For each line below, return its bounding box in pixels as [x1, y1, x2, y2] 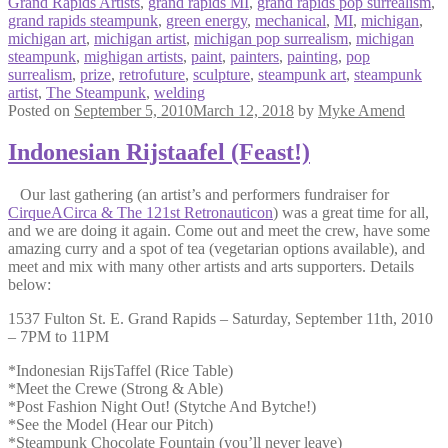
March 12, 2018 [193, 101, 294, 119]
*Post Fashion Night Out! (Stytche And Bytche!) [8, 398, 316, 416]
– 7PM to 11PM [8, 328, 109, 346]
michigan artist [94, 29, 186, 47]
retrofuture [119, 65, 185, 83]
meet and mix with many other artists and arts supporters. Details [8, 258, 414, 276]
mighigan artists [84, 47, 183, 65]
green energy [166, 11, 247, 29]
